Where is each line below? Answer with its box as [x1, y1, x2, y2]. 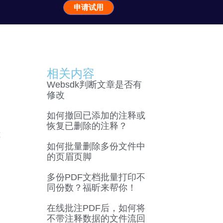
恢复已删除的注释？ [46, 121, 127, 131]
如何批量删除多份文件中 [46, 141, 145, 152]
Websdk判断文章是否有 [46, 80, 142, 90]
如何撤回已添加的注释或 [46, 111, 145, 121]
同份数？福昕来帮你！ [46, 183, 136, 193]
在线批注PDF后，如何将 [46, 203, 145, 214]
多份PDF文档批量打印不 [46, 172, 145, 183]
